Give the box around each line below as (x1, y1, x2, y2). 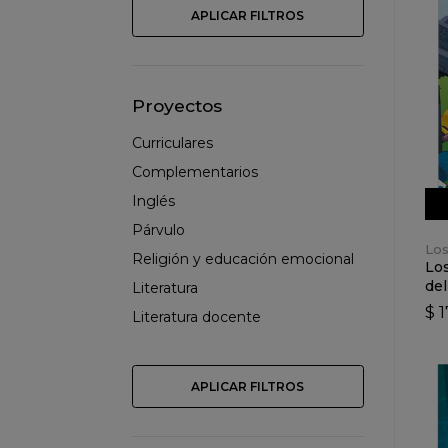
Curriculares (132, 134, 213, 153)
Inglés (132, 192, 175, 211)
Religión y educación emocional (132, 250, 354, 269)
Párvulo (132, 221, 185, 240)
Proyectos (132, 95, 222, 117)
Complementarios (132, 163, 258, 182)
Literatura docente (132, 308, 261, 327)
